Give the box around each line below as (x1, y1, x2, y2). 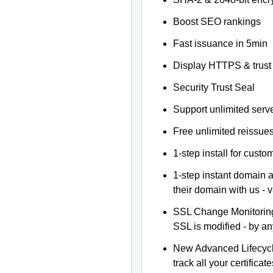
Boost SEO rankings (173, 16, 261, 27)
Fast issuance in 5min (173, 38, 268, 49)
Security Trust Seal (173, 82, 255, 93)
